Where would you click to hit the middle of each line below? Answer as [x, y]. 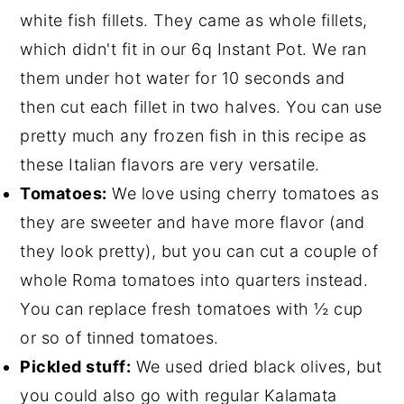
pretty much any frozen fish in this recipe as [193, 135]
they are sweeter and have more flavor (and [193, 222]
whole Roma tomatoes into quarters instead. [194, 280]
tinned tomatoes [150, 337]
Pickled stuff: [76, 366]
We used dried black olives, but [257, 366]
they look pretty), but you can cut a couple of [199, 251]
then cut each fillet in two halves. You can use [201, 106]
